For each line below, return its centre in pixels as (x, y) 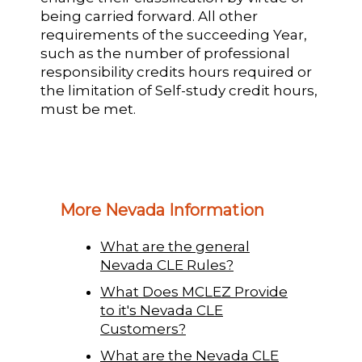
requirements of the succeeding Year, (174, 35)
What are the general (175, 246)
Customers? (143, 328)
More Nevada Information (162, 210)
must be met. (88, 109)
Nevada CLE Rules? (167, 265)
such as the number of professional (166, 53)
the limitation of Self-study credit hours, (179, 90)
